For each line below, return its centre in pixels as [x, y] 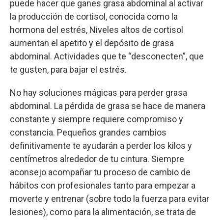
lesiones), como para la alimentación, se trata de [103, 212]
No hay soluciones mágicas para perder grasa [98, 92]
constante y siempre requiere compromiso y [96, 119]
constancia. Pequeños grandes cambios [88, 132]
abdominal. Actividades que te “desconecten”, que [107, 56]
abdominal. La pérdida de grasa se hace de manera [108, 106]
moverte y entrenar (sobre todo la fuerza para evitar [110, 198]
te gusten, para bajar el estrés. [68, 69]
